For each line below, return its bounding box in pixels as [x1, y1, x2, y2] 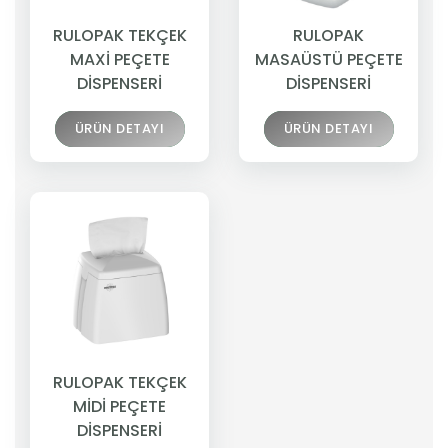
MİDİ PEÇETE [73, 394, 166, 418]
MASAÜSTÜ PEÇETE [254, 47, 403, 71]
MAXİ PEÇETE [69, 47, 170, 71]
